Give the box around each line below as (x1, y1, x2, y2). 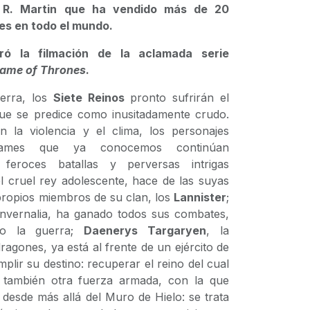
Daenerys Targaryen (84, 224, 207, 237)
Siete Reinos (53, 91, 125, 104)
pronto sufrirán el (124, 91, 230, 104)
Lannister (174, 190, 226, 204)
